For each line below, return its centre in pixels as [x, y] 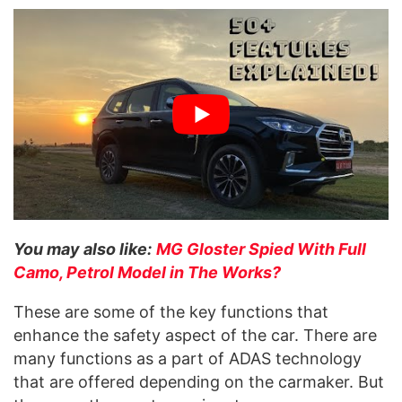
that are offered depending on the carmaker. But [199, 381]
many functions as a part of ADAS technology [188, 358]
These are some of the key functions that [171, 311]
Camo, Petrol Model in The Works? [147, 272]
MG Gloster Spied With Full [261, 249]
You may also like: [83, 249]
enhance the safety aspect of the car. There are [195, 335]
